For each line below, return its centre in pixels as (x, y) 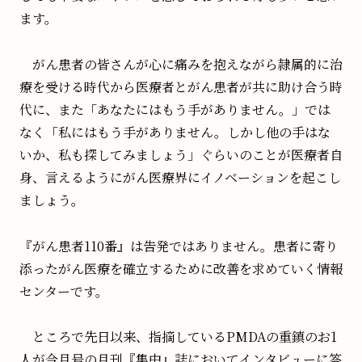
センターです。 (64, 291)
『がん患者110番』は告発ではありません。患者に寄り (179, 246)
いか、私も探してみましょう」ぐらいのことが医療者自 (181, 154)
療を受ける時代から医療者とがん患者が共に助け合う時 (181, 86)
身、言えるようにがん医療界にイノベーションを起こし (180, 177)
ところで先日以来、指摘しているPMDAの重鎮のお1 (178, 337)
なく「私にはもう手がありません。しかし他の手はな (175, 132)
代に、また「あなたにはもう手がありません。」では (175, 109)
